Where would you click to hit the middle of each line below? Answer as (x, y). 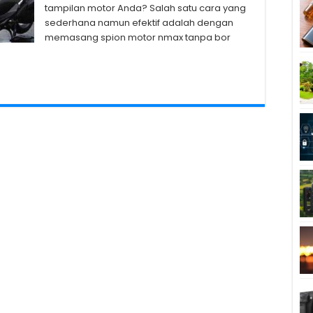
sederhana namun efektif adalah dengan (139, 23)
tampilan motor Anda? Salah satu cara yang (145, 8)
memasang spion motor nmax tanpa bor (138, 37)
